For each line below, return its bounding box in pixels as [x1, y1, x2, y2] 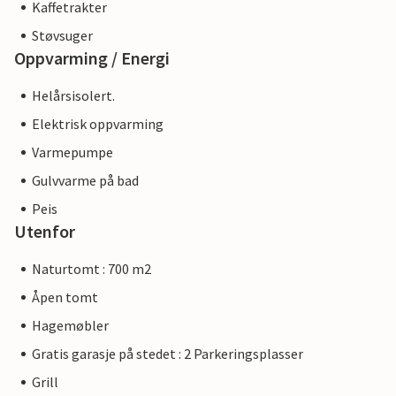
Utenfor [14, 220, 75, 243]
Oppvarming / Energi [14, 47, 170, 70]
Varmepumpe [32, 143, 113, 162]
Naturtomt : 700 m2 [32, 260, 151, 278]
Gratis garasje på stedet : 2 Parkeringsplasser [32, 345, 303, 363]
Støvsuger [32, 27, 93, 45]
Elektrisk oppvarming [32, 115, 164, 133]
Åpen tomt [32, 288, 98, 307]
